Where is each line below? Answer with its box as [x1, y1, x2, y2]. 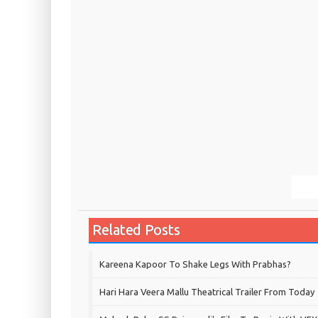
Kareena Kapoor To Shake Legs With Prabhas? [99, 259, 291, 270]
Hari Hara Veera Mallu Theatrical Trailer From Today [99, 287, 314, 297]
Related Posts [92, 221, 180, 238]
